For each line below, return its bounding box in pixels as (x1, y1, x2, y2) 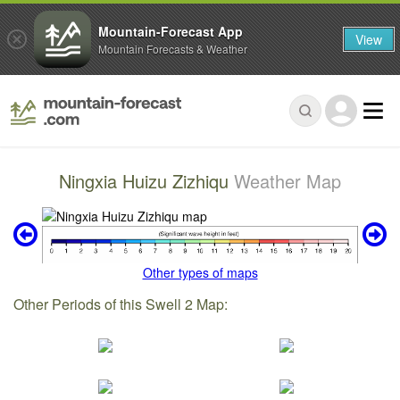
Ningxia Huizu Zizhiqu (59, 168, 234, 195)
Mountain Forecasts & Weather (98, 40, 247, 56)
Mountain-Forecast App (98, 21, 243, 40)
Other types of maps (142, 263, 258, 282)
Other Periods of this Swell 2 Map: (13, 294, 229, 315)
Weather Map (234, 168, 341, 195)
